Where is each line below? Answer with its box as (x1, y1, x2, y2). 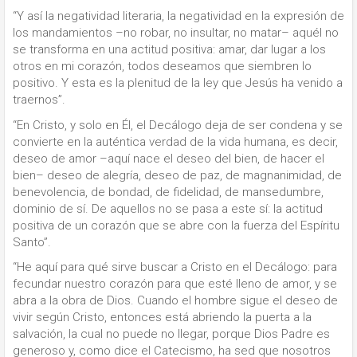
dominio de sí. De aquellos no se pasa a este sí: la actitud (13, 201, 323, 216)
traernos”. (13, 92, 65, 108)
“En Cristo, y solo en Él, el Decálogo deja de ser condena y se (13, 117, 343, 132)
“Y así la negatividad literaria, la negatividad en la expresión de (13, 9, 344, 24)
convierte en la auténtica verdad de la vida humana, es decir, (13, 134, 338, 149)
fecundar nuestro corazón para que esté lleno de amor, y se (13, 277, 337, 292)
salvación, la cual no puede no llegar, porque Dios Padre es (13, 327, 330, 342)
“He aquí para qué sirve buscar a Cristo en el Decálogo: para (13, 260, 337, 275)
